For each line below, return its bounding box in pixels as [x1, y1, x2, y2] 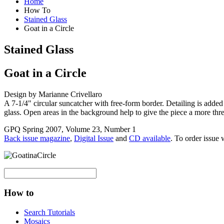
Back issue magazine [4, 133, 70, 142]
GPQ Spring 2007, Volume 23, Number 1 [4, 124, 136, 133]
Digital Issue [74, 133, 113, 142]
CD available [129, 133, 170, 142]
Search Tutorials [24, 208, 75, 217]
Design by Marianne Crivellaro [4, 89, 102, 98]
